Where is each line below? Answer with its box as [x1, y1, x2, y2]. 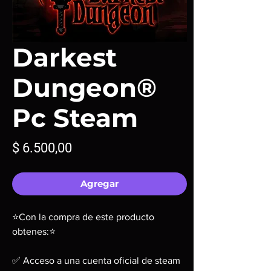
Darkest [12, 42, 117, 74]
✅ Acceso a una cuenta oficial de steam [12, 255, 180, 266]
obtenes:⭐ [12, 226, 56, 237]
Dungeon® [12, 72, 157, 104]
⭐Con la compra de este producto [12, 212, 154, 223]
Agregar [80, 178, 119, 190]
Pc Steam [12, 102, 138, 134]
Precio [71, 140, 109, 155]
